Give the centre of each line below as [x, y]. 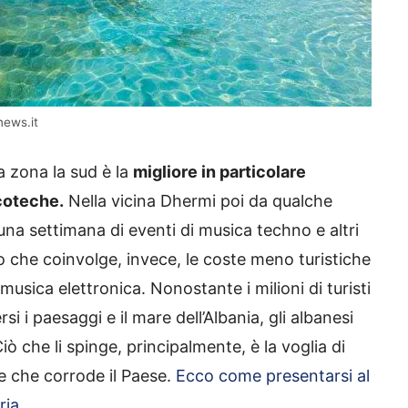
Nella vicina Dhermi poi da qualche [198, 200]
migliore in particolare [219, 171]
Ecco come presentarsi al [273, 375]
